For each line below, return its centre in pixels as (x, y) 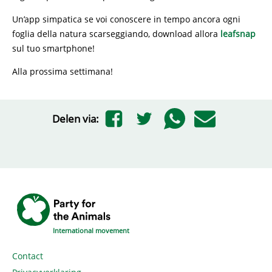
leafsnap (238, 34)
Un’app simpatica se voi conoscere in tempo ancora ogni (126, 19)
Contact (28, 256)
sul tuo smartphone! (53, 48)
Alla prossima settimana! (63, 71)
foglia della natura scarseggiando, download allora (116, 34)
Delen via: (75, 118)
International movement (91, 230)
